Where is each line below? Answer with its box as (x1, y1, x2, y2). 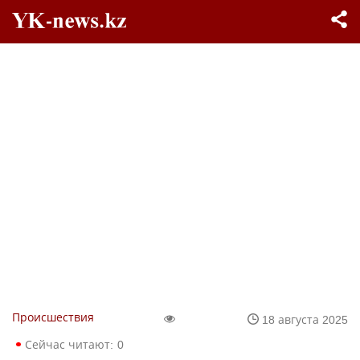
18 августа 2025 (262, 311, 348, 327)
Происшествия (12, 309, 94, 325)
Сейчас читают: (25, 337, 113, 352)
